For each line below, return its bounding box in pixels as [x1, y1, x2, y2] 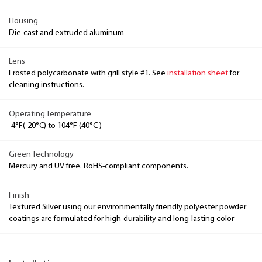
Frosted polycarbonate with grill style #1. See [9, 69, 167, 78]
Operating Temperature [9, 109, 91, 119]
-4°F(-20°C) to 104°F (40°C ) [9, 121, 102, 130]
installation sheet [167, 69, 228, 78]
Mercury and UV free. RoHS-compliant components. [9, 162, 188, 171]
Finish [9, 191, 29, 200]
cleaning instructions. [9, 81, 84, 89]
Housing [9, 16, 38, 26]
